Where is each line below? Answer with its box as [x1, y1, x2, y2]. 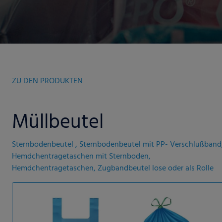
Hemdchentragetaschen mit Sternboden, [12, 150, 151, 163]
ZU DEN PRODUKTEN [12, 75, 83, 88]
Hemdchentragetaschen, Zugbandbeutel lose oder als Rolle [12, 162, 214, 175]
